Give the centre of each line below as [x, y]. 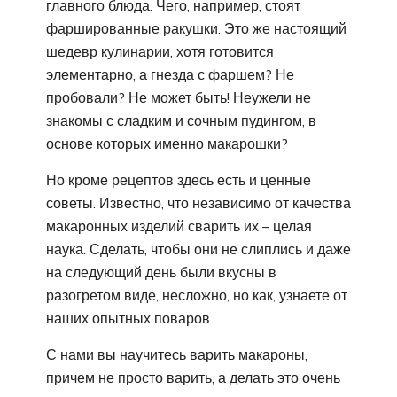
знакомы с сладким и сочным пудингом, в [181, 120]
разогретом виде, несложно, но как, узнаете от [197, 295]
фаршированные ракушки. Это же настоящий [196, 28]
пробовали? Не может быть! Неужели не [179, 97]
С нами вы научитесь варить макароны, [177, 354]
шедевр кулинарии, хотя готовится [160, 51]
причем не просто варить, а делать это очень [193, 377]
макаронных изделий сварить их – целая [179, 226]
